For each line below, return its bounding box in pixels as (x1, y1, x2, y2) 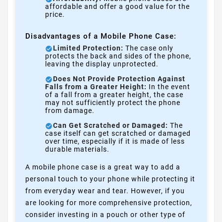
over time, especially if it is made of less (45, 137, 185, 146)
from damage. (45, 107, 95, 115)
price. (45, 10, 65, 19)
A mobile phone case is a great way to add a (25, 163, 180, 171)
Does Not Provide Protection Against (53, 75, 185, 83)
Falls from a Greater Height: (45, 83, 147, 91)
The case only (123, 44, 173, 53)
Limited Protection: (53, 44, 123, 53)
